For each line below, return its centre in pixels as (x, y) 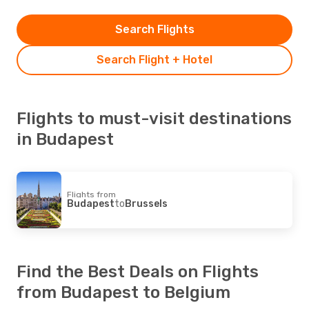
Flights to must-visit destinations (154, 118)
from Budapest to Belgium (123, 292)
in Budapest (65, 139)
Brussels (146, 203)
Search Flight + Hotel (154, 59)
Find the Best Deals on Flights (138, 271)
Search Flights (154, 29)
